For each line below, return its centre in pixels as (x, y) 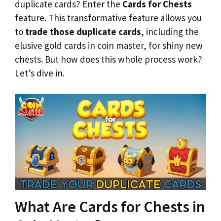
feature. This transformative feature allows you (108, 18)
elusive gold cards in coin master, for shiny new (109, 45)
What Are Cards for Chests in (110, 206)
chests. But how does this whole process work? (109, 59)
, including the (170, 32)
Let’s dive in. (40, 73)
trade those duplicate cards (83, 32)
